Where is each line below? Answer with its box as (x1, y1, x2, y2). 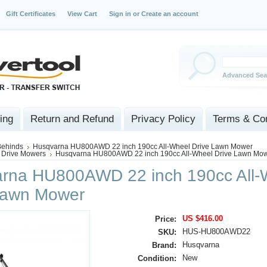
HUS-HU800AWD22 (182, 227, 250, 236)
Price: (155, 215, 176, 223)
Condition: (138, 254, 176, 263)
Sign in (109, 10, 131, 17)
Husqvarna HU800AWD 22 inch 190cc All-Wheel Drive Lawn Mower (33, 143, 253, 150)
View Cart (67, 10, 97, 17)
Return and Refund (30, 113, 114, 125)
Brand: (152, 241, 176, 250)
